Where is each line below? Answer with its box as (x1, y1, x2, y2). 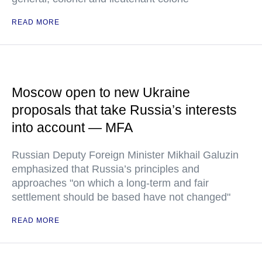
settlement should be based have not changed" (12, 191, 230, 203)
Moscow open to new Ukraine (12, 85, 190, 100)
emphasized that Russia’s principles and (12, 163, 199, 175)
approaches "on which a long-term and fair (12, 177, 209, 189)
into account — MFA (12, 120, 133, 135)
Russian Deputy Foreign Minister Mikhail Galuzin (12, 149, 239, 161)
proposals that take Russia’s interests (12, 102, 237, 118)
